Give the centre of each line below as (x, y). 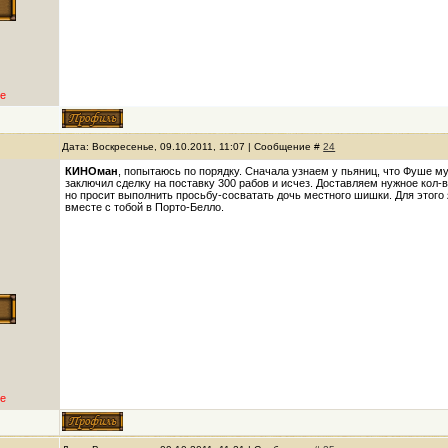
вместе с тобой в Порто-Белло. (145, 207)
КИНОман (92, 171)
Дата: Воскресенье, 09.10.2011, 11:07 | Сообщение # (193, 146)
